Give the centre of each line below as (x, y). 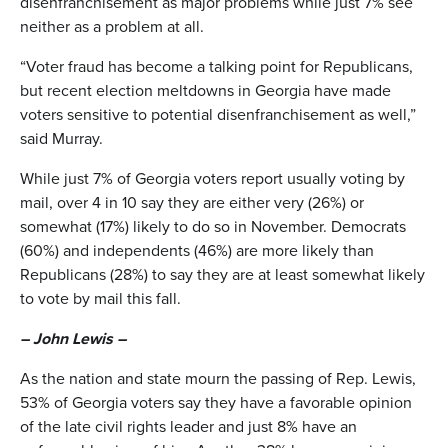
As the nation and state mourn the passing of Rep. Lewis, (218, 378)
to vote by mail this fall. (100, 298)
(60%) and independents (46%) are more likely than (197, 250)
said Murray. (61, 138)
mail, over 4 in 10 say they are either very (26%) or (192, 202)
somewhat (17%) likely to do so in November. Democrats (213, 226)
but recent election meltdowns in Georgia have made (205, 90)
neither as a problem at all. (112, 26)
